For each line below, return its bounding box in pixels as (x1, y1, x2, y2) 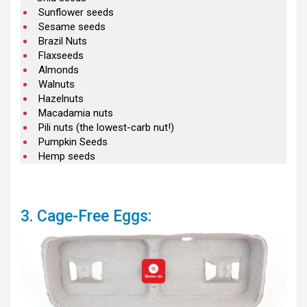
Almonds (38, 63, 79, 76)
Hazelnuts (38, 92, 84, 105)
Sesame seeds (38, 20, 106, 33)
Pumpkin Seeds (38, 135, 108, 148)
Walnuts (38, 77, 75, 90)
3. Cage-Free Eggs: (21, 206, 151, 225)
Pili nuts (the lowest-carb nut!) (38, 121, 174, 134)
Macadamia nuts (38, 106, 113, 119)
